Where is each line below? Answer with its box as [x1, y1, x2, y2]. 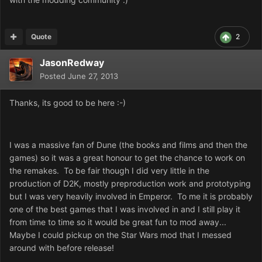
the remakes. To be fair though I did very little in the [9, 165, 209, 175]
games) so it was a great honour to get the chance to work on [9, 152, 245, 163]
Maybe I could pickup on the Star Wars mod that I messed [9, 229, 232, 240]
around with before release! [9, 242, 114, 253]
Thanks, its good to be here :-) [9, 97, 126, 108]
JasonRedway [40, 56, 104, 68]
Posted [40, 71, 68, 81]
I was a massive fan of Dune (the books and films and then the [9, 139, 247, 150]
